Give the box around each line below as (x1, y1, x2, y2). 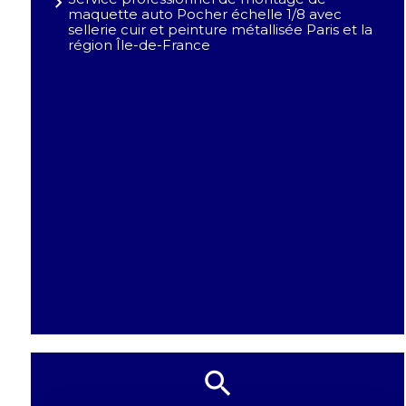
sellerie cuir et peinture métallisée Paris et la (67, 21, 372, 39)
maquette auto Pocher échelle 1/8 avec (67, 5, 342, 24)
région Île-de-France (67, 36, 210, 54)
